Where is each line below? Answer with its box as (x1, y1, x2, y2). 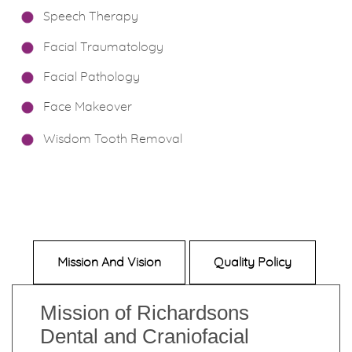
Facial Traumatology (43, 41, 163, 53)
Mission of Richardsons (40, 301, 249, 324)
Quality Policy (213, 256, 291, 269)
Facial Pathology (43, 71, 140, 83)
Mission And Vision (57, 256, 161, 269)
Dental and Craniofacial (40, 324, 249, 348)
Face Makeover (43, 101, 132, 113)
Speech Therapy (43, 10, 138, 23)
